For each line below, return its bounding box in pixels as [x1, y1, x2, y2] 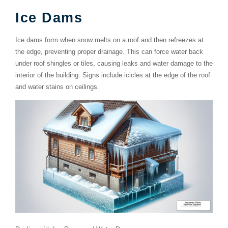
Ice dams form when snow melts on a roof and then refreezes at [15, 36, 204, 44]
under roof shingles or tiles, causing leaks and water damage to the [15, 59, 213, 67]
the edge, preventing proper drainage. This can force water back [15, 47, 203, 55]
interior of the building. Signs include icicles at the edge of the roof [15, 71, 210, 79]
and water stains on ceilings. [15, 82, 99, 91]
